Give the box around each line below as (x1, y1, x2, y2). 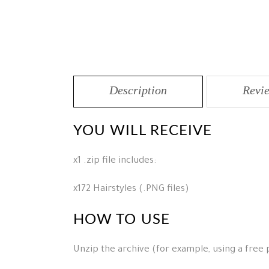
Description (109, 83, 167, 97)
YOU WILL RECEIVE (73, 123, 213, 138)
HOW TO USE (73, 212, 170, 227)
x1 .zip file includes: (73, 156, 156, 166)
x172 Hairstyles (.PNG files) (73, 184, 189, 195)
